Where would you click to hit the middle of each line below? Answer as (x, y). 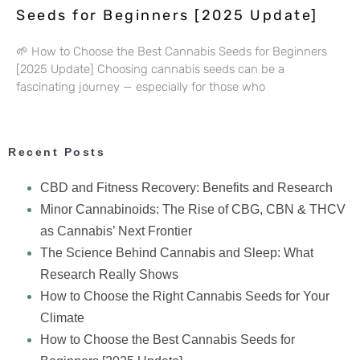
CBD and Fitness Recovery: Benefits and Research (186, 188)
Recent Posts (57, 152)
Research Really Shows (109, 274)
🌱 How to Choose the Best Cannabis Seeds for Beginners (172, 51)
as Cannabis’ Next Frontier (116, 231)
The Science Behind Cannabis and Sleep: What (177, 253)
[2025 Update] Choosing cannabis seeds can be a (150, 69)
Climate (62, 318)
